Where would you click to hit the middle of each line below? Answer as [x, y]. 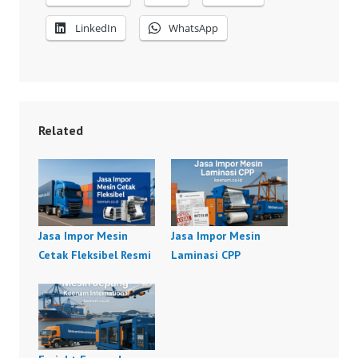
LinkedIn [96, 28]
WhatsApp [193, 28]
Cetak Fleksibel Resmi [95, 255]
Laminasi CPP [206, 255]
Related [61, 131]
